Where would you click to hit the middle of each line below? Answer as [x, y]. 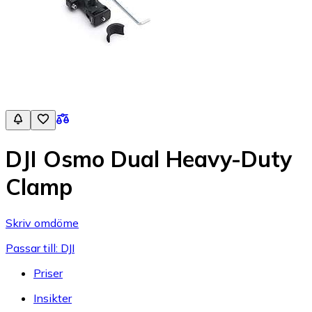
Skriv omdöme [42, 223]
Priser [48, 273]
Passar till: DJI [40, 248]
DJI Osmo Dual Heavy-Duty [149, 159]
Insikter [53, 298]
